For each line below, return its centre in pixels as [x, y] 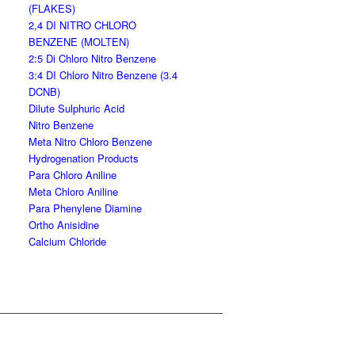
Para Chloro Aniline [73, 175]
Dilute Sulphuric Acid [77, 108]
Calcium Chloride [68, 241]
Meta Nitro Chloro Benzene [91, 141]
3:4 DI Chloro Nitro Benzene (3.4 [103, 75]
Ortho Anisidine [64, 225]
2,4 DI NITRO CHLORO [83, 25]
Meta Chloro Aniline [74, 191]
